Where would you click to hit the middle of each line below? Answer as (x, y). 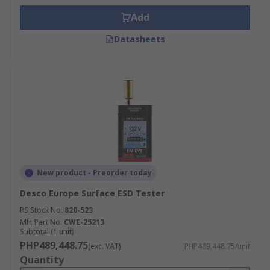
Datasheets (139, 39)
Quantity (42, 260)
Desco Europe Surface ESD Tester (92, 193)
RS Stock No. (41, 210)
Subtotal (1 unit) (47, 232)
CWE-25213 (84, 222)
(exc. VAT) (104, 246)
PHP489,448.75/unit (217, 246)
